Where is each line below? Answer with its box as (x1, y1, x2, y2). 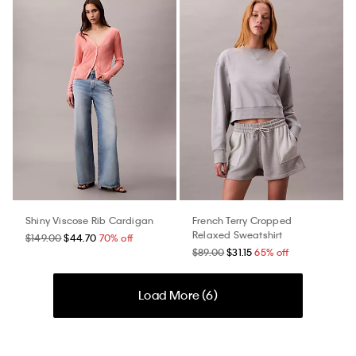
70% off (99, 230, 133, 244)
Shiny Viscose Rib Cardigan (25, 213, 154, 226)
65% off (254, 245, 288, 258)
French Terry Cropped (192, 213, 292, 226)
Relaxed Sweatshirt (192, 227, 283, 241)
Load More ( (138, 287, 207, 304)
